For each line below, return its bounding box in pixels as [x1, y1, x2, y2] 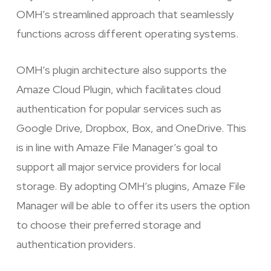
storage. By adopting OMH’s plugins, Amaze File [16, 179, 246, 194]
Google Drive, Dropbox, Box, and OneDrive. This [16, 121, 246, 135]
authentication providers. [16, 237, 135, 252]
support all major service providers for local [16, 160, 221, 174]
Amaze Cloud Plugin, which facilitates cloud [16, 82, 221, 97]
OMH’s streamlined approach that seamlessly [16, 7, 233, 22]
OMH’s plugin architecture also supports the [16, 63, 227, 77]
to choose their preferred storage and [16, 218, 201, 232]
